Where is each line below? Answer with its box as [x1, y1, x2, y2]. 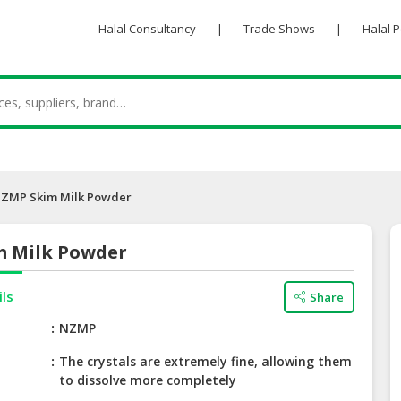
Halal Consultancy [98, 21, 196, 37]
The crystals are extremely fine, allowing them [59, 353, 353, 371]
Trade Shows [243, 21, 315, 37]
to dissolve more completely [59, 371, 237, 389]
